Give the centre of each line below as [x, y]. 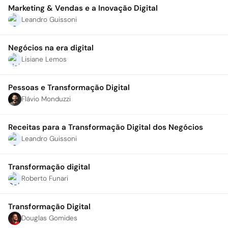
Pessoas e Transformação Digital [69, 88]
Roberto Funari [45, 178]
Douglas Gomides [49, 218]
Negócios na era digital [51, 48]
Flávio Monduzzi [46, 99]
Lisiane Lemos [44, 59]
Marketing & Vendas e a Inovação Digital [83, 8]
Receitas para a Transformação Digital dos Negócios [106, 127]
